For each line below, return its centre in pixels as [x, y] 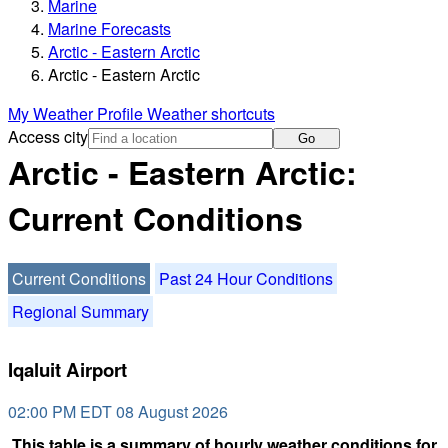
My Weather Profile [77, 114]
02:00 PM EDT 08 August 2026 [118, 412]
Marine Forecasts [109, 29]
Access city [48, 137]
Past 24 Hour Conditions [246, 278]
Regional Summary [80, 311]
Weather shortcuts [211, 114]
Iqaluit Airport [67, 369]
